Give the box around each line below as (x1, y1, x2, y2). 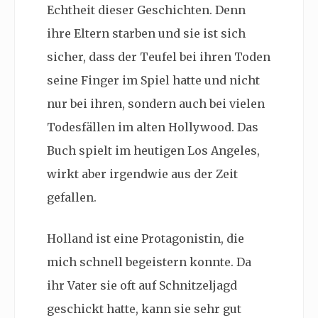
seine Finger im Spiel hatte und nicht (47, 72, 260, 87)
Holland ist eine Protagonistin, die (47, 231, 244, 246)
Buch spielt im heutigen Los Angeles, (47, 143, 260, 158)
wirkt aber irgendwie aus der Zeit (47, 166, 238, 181)
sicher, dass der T (47, 49, 148, 64)
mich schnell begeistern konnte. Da (47, 254, 251, 269)
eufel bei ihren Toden (148, 49, 270, 64)
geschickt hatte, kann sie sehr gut (47, 301, 241, 316)
